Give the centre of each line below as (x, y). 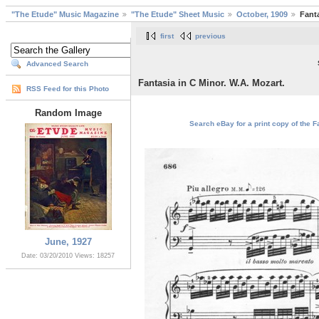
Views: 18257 (95, 256)
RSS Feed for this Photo (68, 89)
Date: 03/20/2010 (48, 256)
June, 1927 (68, 242)
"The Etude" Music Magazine (65, 15)
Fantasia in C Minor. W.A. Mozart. (211, 83)
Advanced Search (57, 64)
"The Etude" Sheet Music (178, 15)
